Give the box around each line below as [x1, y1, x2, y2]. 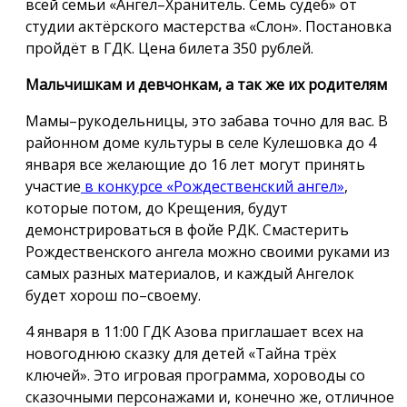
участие [25, 175, 81, 196]
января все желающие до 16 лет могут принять [25, 154, 365, 174]
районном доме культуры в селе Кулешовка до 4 [25, 132, 376, 153]
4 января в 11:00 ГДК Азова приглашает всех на [25, 321, 363, 342]
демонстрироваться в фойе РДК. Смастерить [25, 219, 349, 240]
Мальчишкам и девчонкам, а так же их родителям [25, 74, 387, 94]
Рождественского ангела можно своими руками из [25, 241, 390, 262]
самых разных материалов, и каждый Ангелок [25, 263, 354, 283]
